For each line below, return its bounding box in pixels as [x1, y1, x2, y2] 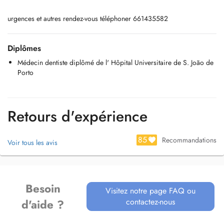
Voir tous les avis [7, 137, 57, 147]
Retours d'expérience [7, 105, 147, 127]
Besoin [25, 180, 60, 196]
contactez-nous [126, 196, 175, 207]
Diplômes [7, 42, 41, 54]
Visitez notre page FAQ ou [105, 185, 196, 196]
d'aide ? [21, 196, 64, 212]
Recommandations [162, 135, 216, 145]
